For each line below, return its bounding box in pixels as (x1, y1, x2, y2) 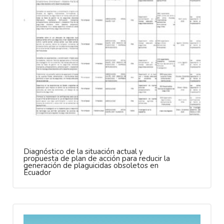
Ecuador (23, 167, 51, 177)
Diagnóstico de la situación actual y (23, 146, 143, 156)
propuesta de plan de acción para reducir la (23, 153, 170, 163)
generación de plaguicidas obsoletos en (23, 160, 158, 170)
